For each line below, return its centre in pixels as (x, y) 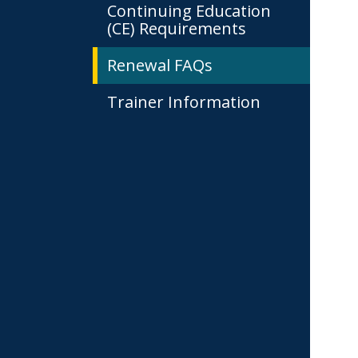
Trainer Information (184, 102)
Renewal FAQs (160, 65)
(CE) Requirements (177, 28)
